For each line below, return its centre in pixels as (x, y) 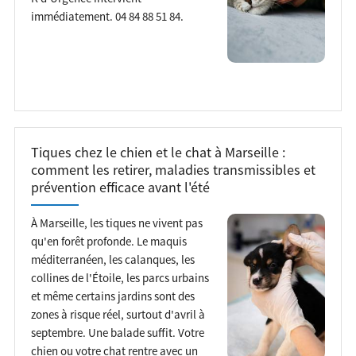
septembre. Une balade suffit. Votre (117, 332)
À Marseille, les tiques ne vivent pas (116, 222)
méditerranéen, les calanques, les (112, 259)
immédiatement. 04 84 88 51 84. (107, 16)
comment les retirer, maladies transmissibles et (173, 170)
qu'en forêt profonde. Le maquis (108, 241)
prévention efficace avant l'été (120, 187)
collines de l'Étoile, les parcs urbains (120, 277)
